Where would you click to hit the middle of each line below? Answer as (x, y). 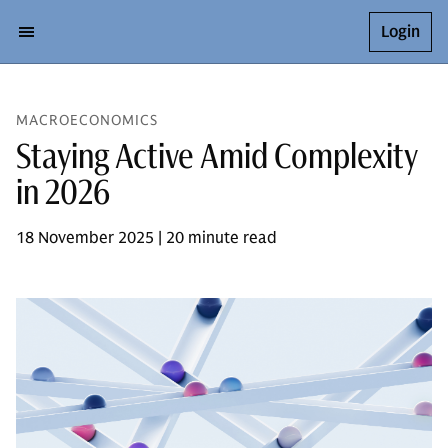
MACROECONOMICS (87, 120)
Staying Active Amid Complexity (217, 155)
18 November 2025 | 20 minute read (146, 238)
